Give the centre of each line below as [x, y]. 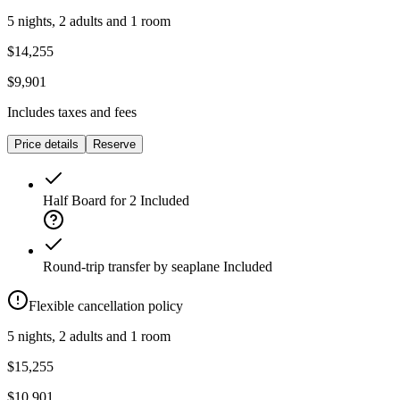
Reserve [114, 145]
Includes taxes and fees [72, 112]
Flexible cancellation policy [106, 306]
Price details [46, 145]
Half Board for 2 [90, 201]
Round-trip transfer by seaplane [131, 267]
